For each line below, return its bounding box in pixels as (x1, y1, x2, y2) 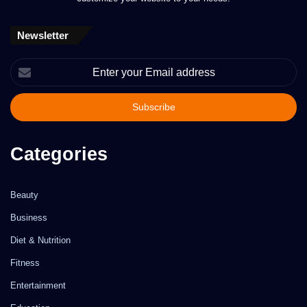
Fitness (10, 257, 40, 268)
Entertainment (10, 280, 66, 291)
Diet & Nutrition (10, 234, 71, 245)
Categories (10, 143, 108, 164)
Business (10, 212, 47, 223)
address (10, 102, 41, 113)
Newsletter (17, 29, 69, 41)
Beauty (10, 189, 38, 200)
